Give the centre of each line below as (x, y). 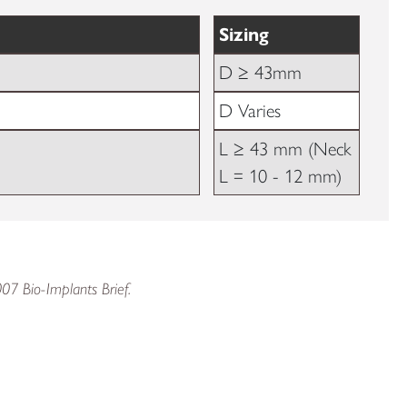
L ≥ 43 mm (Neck (285, 149)
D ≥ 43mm (260, 73)
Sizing (243, 35)
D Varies (249, 111)
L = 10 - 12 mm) (280, 176)
